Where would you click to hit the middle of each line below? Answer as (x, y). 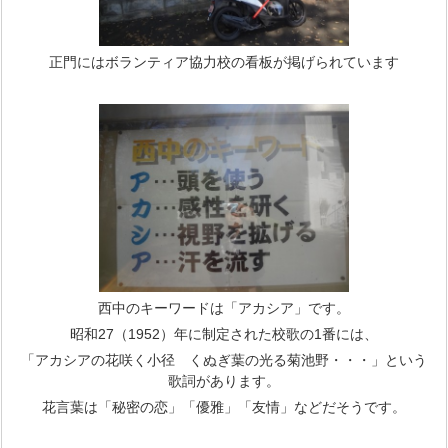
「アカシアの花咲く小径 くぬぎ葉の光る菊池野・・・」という (223, 359)
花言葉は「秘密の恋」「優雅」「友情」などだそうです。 (223, 406)
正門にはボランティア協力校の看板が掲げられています (223, 61)
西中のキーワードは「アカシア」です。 (223, 307)
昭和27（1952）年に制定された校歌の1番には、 (223, 333)
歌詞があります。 (223, 380)
